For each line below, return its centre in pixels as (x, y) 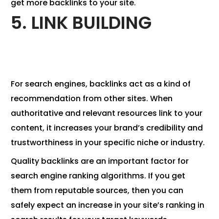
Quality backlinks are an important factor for (100, 161)
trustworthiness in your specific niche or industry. (108, 143)
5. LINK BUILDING (81, 23)
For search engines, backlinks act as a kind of (101, 84)
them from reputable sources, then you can (97, 191)
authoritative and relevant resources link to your (107, 113)
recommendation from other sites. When (92, 99)
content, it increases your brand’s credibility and (107, 128)
